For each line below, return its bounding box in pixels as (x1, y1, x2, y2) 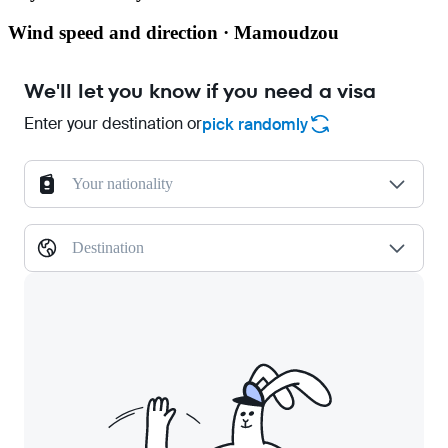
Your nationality (72, 175, 173, 193)
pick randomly (202, 113, 308, 135)
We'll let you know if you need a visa (24, 77, 376, 106)
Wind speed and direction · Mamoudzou (8, 21, 339, 43)
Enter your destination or (24, 113, 202, 135)
